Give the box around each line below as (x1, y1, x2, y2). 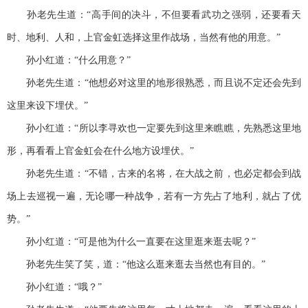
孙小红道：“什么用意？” (7, 55, 131, 66)
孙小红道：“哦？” (7, 282, 102, 293)
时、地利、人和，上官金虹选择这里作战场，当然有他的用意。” (7, 32, 280, 43)
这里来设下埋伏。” (7, 100, 88, 111)
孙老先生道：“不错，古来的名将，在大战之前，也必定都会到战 (7, 168, 301, 179)
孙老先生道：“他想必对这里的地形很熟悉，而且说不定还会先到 (7, 78, 301, 89)
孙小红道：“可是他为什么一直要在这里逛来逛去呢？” (7, 236, 256, 247)
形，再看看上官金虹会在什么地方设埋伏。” (7, 146, 194, 157)
